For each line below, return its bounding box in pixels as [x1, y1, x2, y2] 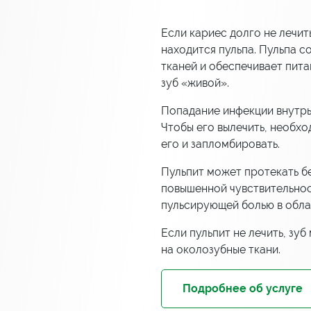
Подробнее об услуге [183, 281, 303, 295]
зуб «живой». [161, 76, 229, 90]
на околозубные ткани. [161, 242, 280, 256]
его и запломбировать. [161, 137, 280, 151]
